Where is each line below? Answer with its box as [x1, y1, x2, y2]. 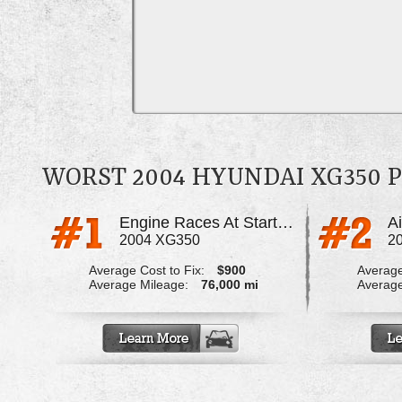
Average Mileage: [88, 277, 188, 293]
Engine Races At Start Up [276, 214, 293, 232]
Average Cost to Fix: [88, 263, 205, 278]
